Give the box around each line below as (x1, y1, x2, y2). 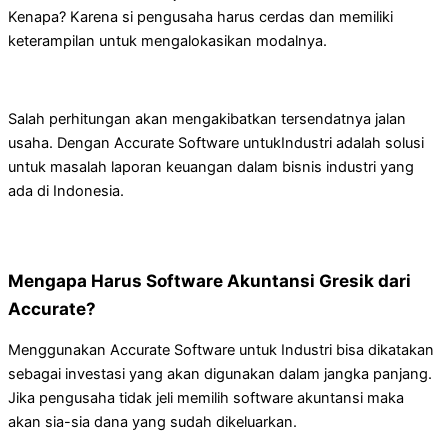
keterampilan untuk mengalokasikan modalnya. (8, 32, 327, 51)
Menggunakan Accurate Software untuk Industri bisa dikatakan (8, 340, 434, 359)
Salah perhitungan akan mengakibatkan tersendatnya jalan (8, 109, 406, 128)
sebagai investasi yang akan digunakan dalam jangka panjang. (8, 364, 432, 383)
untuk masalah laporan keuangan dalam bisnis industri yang (8, 157, 414, 176)
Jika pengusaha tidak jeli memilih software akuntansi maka (8, 388, 404, 407)
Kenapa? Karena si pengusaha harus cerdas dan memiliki (8, 8, 393, 27)
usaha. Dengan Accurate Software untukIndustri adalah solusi (8, 133, 424, 152)
